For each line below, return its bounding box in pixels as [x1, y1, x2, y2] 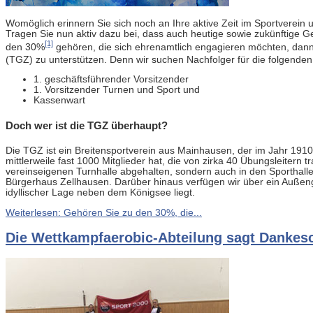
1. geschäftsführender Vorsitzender [34, 74, 189, 85]
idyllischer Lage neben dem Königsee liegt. [6, 187, 195, 198]
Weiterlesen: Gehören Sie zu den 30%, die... [6, 207, 202, 218]
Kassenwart [34, 95, 85, 106]
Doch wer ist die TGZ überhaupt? [6, 119, 168, 132]
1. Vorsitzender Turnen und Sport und [34, 85, 200, 96]
